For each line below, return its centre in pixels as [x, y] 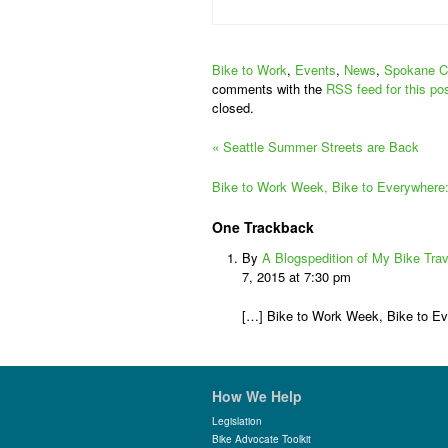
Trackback [277, 227]
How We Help [257, 396]
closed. [233, 107]
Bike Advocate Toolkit [261, 439]
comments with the [269, 88]
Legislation [237, 421]
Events [315, 69]
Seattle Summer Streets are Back [319, 146]
